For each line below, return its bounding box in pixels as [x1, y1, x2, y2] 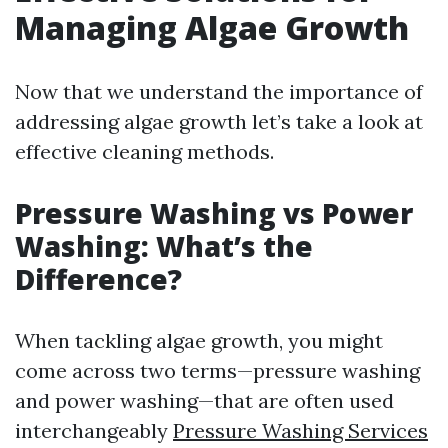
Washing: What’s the [15, 227, 313, 265]
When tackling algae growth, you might [15, 328, 383, 353]
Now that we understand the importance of [15, 79, 423, 104]
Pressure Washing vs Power [15, 194, 413, 232]
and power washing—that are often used [15, 388, 394, 413]
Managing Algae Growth [15, 6, 409, 49]
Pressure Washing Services [173, 418, 428, 443]
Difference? [15, 260, 182, 298]
